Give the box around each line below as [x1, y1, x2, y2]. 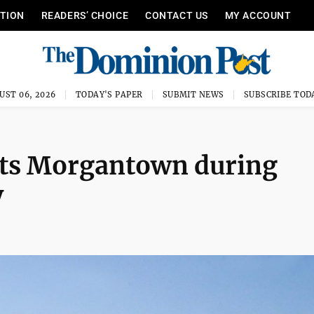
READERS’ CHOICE [41, 10, 129, 21]
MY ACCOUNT [224, 10, 292, 21]
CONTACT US [145, 10, 208, 21]
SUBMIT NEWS [162, 90, 224, 100]
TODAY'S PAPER [75, 90, 143, 100]
